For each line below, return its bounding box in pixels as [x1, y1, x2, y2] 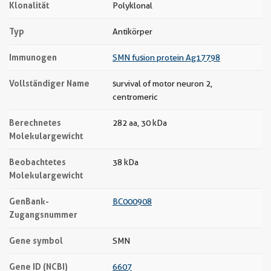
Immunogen [9, 52, 57, 62]
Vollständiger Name [9, 78, 90, 88]
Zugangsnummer [9, 209, 77, 220]
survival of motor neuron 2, [113, 79, 212, 88]
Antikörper [113, 27, 152, 36]
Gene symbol [9, 235, 63, 246]
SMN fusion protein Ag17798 [113, 53, 220, 62]
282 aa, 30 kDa [113, 118, 167, 128]
